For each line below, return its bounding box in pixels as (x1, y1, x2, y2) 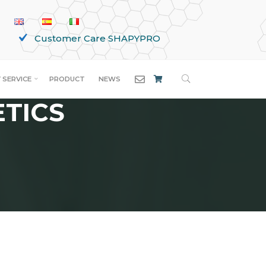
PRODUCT (49, 75, 85, 83)
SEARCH (195, 64, 224, 72)
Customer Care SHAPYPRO (34, 33, 160, 44)
